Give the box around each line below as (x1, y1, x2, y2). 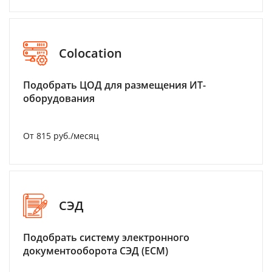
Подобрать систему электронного (23, 230, 189, 244)
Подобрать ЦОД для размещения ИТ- (23, 78, 206, 92)
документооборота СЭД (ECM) (23, 243, 168, 257)
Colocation (59, 45, 122, 62)
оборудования (23, 91, 95, 105)
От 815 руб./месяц (23, 129, 99, 141)
